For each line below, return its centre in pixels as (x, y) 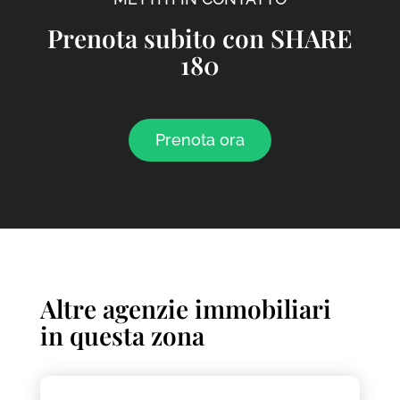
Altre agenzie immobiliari (185, 309)
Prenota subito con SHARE (200, 38)
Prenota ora (200, 140)
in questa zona (122, 336)
